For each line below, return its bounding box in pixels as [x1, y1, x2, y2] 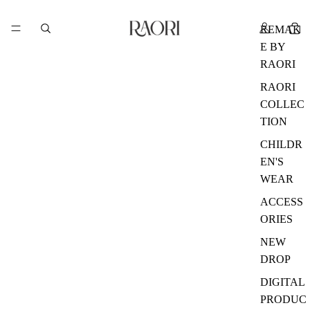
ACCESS [260, 195, 303, 208]
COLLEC [260, 98, 304, 110]
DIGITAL [260, 275, 304, 288]
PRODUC [260, 293, 307, 305]
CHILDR [260, 138, 302, 150]
